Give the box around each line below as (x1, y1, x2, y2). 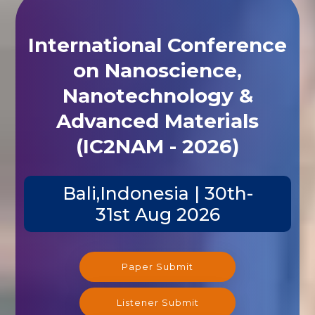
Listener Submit (116, 296, 199, 308)
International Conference (28, 32, 287, 57)
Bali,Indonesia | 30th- (62, 182, 253, 204)
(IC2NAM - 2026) (76, 134, 239, 158)
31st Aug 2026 (95, 203, 220, 225)
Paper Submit (122, 260, 193, 272)
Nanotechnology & (62, 83, 253, 108)
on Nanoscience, (73, 58, 242, 82)
